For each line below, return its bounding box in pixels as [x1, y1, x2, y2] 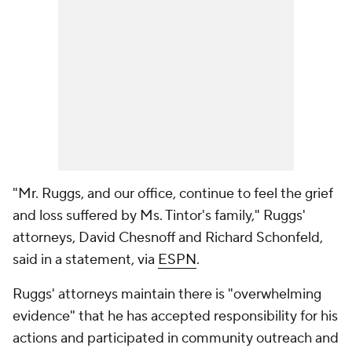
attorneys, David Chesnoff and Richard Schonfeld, [13, 229, 323, 247]
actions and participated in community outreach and [13, 329, 339, 347]
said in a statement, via [13, 251, 158, 269]
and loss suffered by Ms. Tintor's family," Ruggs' [13, 207, 306, 225]
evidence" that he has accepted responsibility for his [13, 307, 338, 325]
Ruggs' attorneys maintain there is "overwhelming [13, 285, 321, 303]
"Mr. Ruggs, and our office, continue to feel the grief [13, 185, 333, 203]
